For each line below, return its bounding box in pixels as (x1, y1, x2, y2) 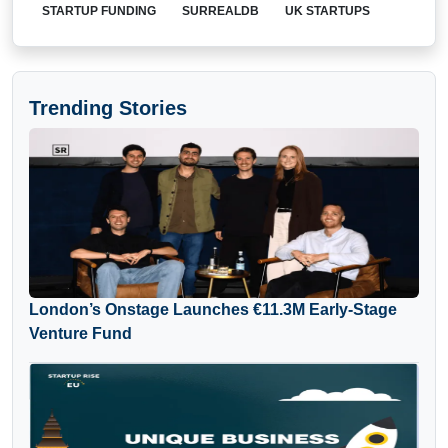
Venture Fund (29, 324, 132, 342)
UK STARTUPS (285, 3, 370, 18)
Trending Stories (29, 96, 187, 119)
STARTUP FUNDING (42, 3, 156, 18)
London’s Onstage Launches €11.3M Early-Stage (29, 300, 397, 318)
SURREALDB (182, 3, 259, 18)
